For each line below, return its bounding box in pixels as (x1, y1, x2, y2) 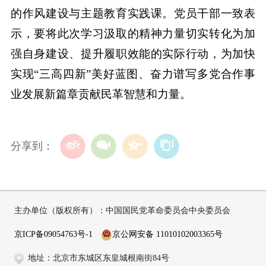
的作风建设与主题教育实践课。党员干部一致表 (10, 7, 256, 20)
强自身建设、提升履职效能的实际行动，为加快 (10, 47, 256, 60)
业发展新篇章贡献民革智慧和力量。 (10, 87, 191, 100)
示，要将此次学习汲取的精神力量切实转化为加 (10, 27, 256, 40)
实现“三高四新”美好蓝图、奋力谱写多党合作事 (10, 67, 256, 80)
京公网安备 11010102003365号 (112, 229, 223, 239)
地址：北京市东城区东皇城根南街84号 (27, 252, 169, 262)
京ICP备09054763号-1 (14, 229, 93, 239)
